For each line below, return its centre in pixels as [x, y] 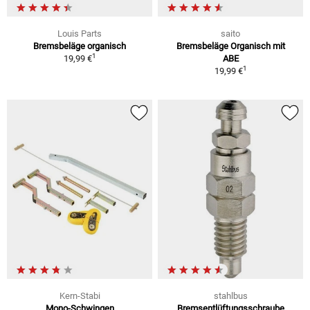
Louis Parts [80, 34]
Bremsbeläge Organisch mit [230, 46]
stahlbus [230, 295]
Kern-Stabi [80, 295]
